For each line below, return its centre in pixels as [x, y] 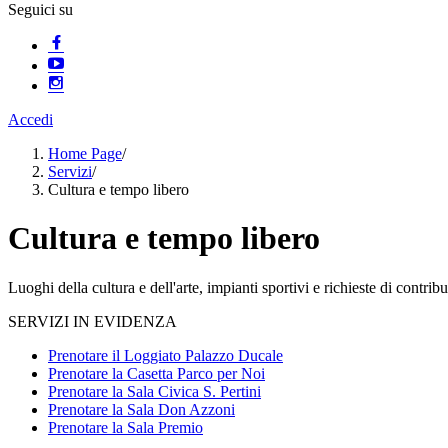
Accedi [30, 119]
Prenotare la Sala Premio [125, 427]
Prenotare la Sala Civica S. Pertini [154, 391]
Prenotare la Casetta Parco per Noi [156, 373]
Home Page [85, 153]
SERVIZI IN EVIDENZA [92, 321]
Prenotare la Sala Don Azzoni [141, 409]
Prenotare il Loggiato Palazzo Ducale [165, 355]
